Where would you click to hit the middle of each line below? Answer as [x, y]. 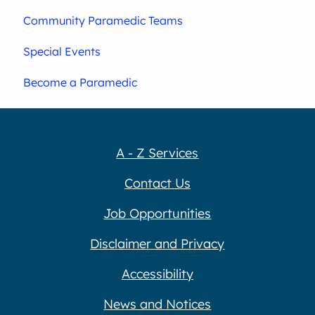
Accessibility [157, 274]
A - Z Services [157, 153]
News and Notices [157, 304]
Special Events [62, 52]
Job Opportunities [157, 213]
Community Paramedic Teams [103, 21]
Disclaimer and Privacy [157, 243]
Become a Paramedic [81, 83]
